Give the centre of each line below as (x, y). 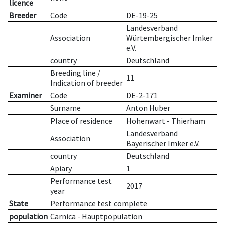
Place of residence (81, 121)
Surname (66, 108)
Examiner (25, 96)
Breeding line (73, 73)
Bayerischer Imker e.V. (163, 143)
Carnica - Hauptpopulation (96, 217)
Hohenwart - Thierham (166, 121)
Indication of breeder (86, 83)
